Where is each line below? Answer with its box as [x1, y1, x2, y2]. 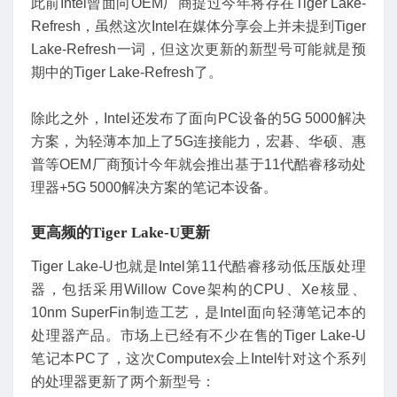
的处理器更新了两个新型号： [31, 373, 215, 389]
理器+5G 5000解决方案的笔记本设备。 [31, 179, 277, 195]
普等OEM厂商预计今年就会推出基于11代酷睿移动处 [31, 156, 366, 172]
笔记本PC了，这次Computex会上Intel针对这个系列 [31, 350, 366, 366]
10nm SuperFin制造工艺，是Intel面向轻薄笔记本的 [31, 304, 366, 320]
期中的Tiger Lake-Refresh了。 [31, 64, 222, 80]
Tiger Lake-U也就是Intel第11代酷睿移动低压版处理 [31, 258, 366, 274]
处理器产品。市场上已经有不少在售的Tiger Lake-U [31, 327, 366, 343]
